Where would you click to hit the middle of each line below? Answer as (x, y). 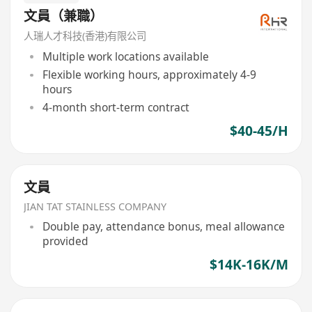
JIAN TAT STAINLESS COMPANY (95, 206)
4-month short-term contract (116, 108)
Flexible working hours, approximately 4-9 (149, 75)
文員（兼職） (64, 16)
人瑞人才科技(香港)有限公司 (85, 36)
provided (65, 241)
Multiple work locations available (125, 57)
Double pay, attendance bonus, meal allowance (163, 227)
